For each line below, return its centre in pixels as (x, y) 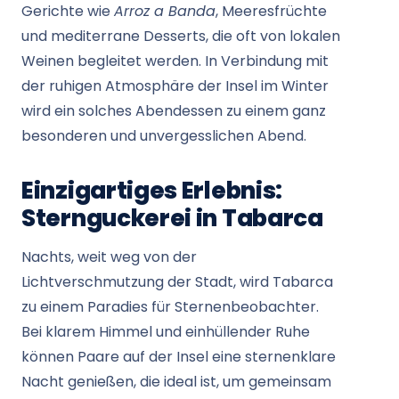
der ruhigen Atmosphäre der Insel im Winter (175, 86)
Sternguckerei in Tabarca (172, 218)
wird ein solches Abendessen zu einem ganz (174, 111)
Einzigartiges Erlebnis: (152, 191)
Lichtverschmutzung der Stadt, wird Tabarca (177, 282)
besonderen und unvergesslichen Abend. (164, 136)
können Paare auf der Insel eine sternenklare (179, 357)
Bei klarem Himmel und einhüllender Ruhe (166, 332)
